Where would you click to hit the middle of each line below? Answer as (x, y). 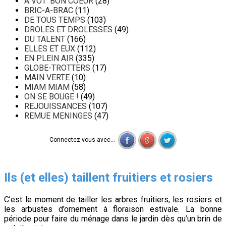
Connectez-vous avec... (83, 139)
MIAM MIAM (47, 87)
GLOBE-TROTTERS (57, 68)
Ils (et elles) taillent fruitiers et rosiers (108, 177)
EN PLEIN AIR (49, 58)
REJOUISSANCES (55, 106)
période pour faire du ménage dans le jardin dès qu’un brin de (113, 218)
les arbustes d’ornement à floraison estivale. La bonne (113, 209)
